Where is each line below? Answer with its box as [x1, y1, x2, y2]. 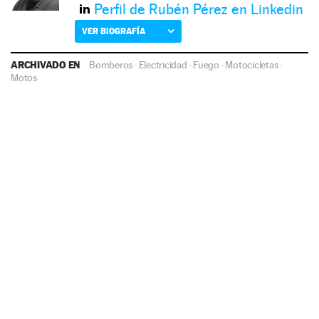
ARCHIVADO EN [11, 58, 83, 71]
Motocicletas [225, 59, 278, 71]
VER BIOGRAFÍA [82, 26, 145, 37]
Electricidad [138, 59, 187, 71]
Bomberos [89, 59, 133, 71]
